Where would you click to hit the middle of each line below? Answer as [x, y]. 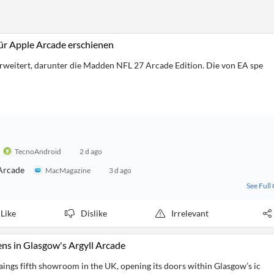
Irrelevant [190, 213]
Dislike [94, 213]
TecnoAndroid [38, 151]
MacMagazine [68, 170]
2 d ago [91, 151]
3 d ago [120, 170]
